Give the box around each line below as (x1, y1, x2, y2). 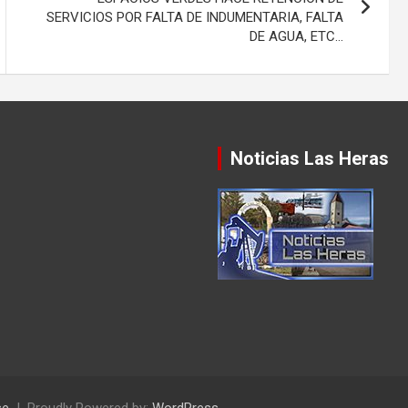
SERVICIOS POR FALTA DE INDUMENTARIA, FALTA (46, 8, 344, 25)
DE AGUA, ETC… (250, 27, 344, 45)
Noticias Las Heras (230, 147, 389, 169)
